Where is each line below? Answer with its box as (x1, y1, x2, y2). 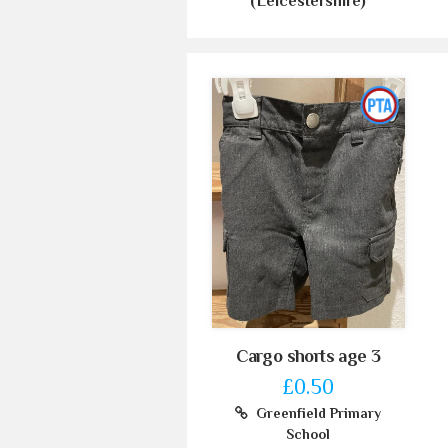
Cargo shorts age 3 (236, 345, 381, 366)
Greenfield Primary (248, 404, 382, 421)
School (286, 425, 331, 442)
